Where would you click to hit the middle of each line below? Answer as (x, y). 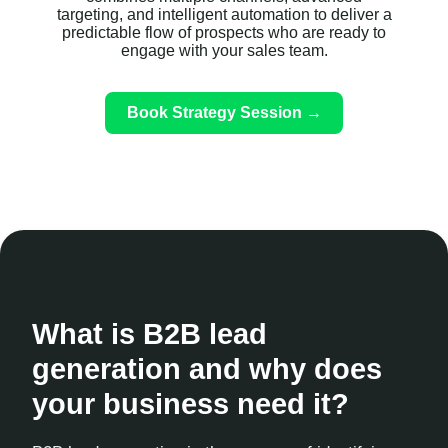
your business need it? (190, 404)
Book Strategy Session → (224, 112)
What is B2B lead (149, 334)
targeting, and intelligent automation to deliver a (224, 15)
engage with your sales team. (224, 51)
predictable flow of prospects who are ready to (224, 33)
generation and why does (207, 369)
